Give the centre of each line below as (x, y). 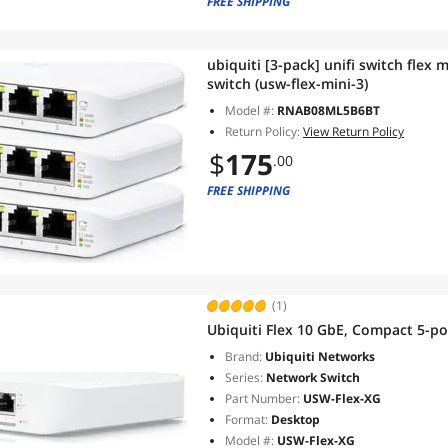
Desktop (294, 419)
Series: (244, 377)
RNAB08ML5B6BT (328, 110)
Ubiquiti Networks (318, 356)
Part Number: (262, 398)
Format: (246, 419)
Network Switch (311, 377)
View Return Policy (353, 131)
